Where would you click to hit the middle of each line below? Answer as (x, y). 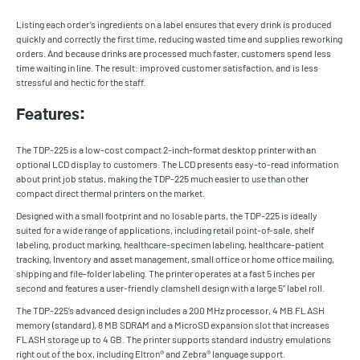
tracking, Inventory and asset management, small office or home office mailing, (175, 259)
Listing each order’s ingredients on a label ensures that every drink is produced (174, 25)
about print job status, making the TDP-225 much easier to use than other (162, 179)
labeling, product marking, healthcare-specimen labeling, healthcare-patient (170, 245)
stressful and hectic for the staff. (81, 82)
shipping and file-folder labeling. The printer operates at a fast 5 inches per (166, 274)
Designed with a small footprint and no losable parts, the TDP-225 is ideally (167, 216)
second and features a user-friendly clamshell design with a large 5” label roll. (170, 288)
